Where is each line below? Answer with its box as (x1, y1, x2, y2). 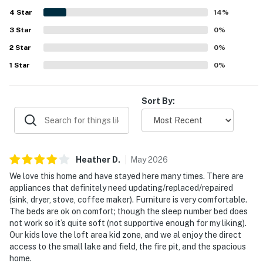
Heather (76, 154, 110, 164)
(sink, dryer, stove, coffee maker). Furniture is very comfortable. (9, 194, 247, 204)
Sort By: (141, 96, 175, 106)
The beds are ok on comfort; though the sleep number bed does (9, 206, 248, 216)
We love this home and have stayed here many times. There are (9, 171, 244, 181)
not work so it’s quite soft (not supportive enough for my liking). (9, 218, 247, 228)
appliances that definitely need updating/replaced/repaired (9, 183, 233, 193)
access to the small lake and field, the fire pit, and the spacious (9, 241, 246, 251)
